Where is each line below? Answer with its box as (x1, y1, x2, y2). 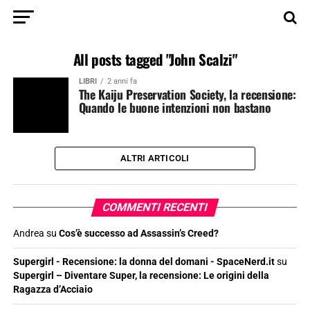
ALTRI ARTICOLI (120, 153, 190, 163)
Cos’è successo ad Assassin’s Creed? (58, 228, 219, 239)
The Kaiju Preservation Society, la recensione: (78, 85, 296, 103)
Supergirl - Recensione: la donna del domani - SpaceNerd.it (12, 256, 275, 268)
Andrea (12, 228, 44, 239)
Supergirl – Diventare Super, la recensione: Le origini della (12, 270, 269, 282)
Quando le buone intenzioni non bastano (78, 98, 271, 116)
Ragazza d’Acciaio (12, 284, 93, 295)
